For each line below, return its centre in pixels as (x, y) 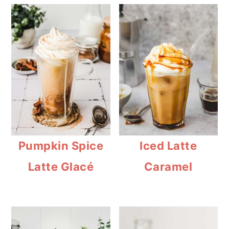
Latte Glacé (61, 167)
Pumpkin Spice (61, 146)
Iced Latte (168, 146)
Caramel (168, 167)
